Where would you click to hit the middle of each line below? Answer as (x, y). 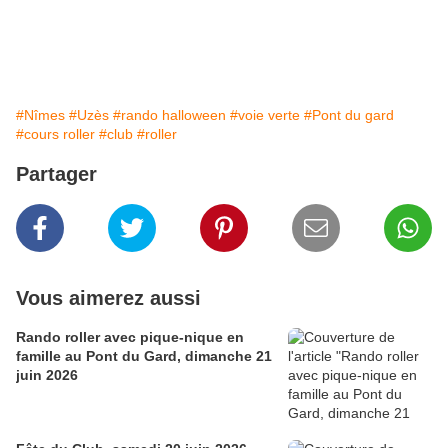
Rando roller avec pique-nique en (130, 336)
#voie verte (265, 114)
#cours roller (55, 133)
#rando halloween (169, 114)
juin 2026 (47, 374)
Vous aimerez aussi (108, 297)
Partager (56, 173)
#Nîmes (40, 114)
